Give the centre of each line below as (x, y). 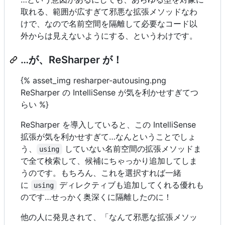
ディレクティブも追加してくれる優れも (130, 185)
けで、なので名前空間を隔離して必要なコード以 (109, 23)
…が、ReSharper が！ (72, 60)
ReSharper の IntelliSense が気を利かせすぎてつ (109, 92)
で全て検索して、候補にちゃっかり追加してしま (109, 160)
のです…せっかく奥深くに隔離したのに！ (96, 197)
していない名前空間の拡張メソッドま (132, 148)
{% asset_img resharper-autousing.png (93, 80)
